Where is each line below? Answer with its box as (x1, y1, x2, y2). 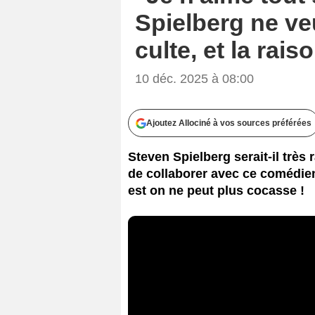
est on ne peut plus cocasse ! (128, 183, 304, 198)
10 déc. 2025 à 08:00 (135, 71, 254, 86)
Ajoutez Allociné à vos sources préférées (146, 117, 311, 128)
